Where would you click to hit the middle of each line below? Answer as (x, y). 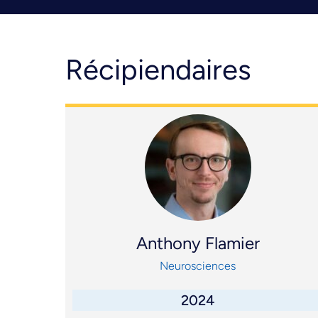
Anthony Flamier (198, 243)
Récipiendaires (158, 70)
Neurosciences (198, 266)
